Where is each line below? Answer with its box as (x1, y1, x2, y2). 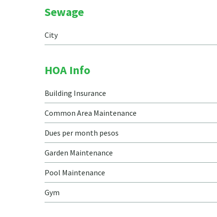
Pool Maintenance (45, 168, 105, 177)
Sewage (45, 4, 84, 19)
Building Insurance (45, 88, 106, 98)
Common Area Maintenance (45, 108, 137, 118)
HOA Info (45, 62, 90, 77)
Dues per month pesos (45, 128, 119, 138)
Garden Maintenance (45, 148, 113, 157)
